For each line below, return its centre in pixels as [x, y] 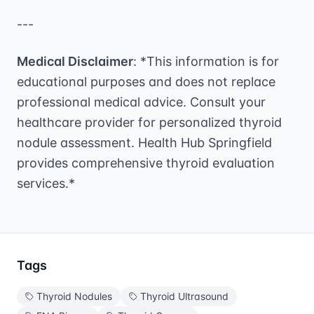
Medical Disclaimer [75, 61]
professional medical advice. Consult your [141, 102]
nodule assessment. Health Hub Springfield [144, 142]
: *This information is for [206, 61]
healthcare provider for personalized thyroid [149, 122]
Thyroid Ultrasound [184, 296]
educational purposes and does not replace [146, 81]
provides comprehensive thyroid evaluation [146, 163]
